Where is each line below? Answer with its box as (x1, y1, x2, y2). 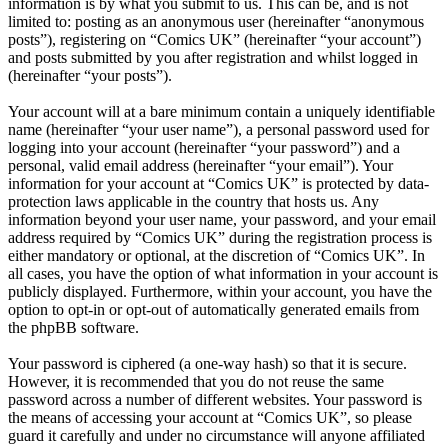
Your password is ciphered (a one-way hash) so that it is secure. (8, 355, 407, 373)
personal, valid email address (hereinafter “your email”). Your (8, 157, 393, 175)
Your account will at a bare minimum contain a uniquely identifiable (8, 103, 435, 121)
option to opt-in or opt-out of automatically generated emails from (8, 301, 419, 319)
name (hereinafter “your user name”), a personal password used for (8, 121, 429, 139)
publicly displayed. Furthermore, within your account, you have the (8, 283, 432, 301)
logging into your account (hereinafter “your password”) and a (8, 139, 400, 157)
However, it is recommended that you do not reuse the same (8, 373, 384, 391)
